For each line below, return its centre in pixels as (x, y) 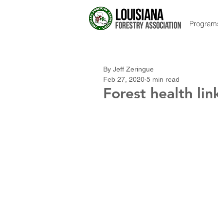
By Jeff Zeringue (128, 69)
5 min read (163, 79)
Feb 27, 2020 (124, 79)
